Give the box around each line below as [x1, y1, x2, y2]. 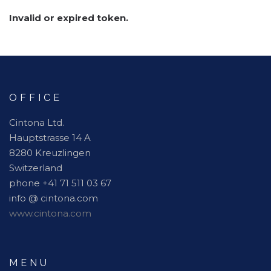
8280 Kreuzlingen [9, 147, 91, 158]
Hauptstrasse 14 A [9, 132, 91, 143]
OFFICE [9, 92, 62, 103]
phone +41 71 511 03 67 [9, 177, 111, 189]
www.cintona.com [9, 207, 91, 219]
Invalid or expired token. [9, 12, 128, 24]
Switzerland [9, 162, 62, 174]
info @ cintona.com [9, 192, 98, 204]
